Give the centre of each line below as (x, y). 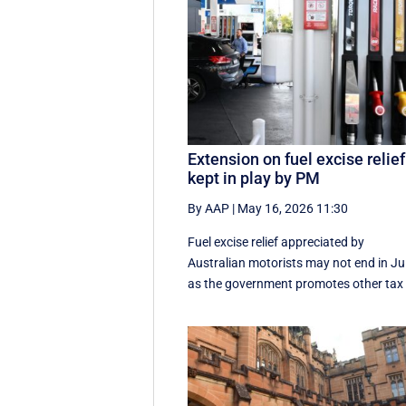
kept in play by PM (254, 178)
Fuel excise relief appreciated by (276, 242)
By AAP (209, 208)
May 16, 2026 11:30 (293, 208)
